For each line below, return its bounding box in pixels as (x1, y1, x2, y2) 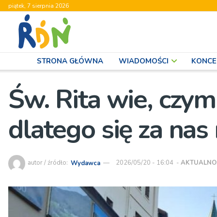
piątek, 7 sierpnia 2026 (8, 2, 69, 10)
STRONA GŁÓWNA (37, 56, 103, 66)
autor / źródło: (28, 158, 69, 168)
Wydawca (71, 158, 101, 168)
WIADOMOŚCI (119, 56, 169, 66)
